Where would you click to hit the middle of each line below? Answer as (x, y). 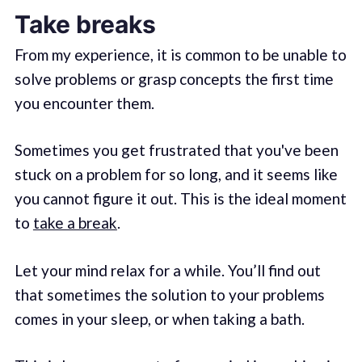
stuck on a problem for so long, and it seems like (176, 175)
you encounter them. (84, 103)
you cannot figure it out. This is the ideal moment (180, 199)
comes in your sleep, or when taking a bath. (159, 318)
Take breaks (85, 24)
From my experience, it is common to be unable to (180, 54)
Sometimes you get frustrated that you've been (176, 150)
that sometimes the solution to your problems (169, 294)
